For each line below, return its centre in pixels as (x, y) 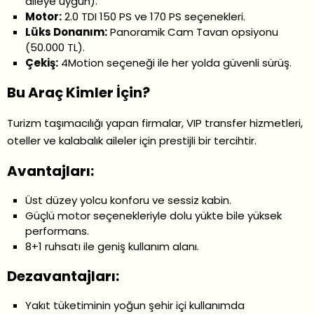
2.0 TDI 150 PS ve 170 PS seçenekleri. (154, 16)
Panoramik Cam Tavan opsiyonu (193, 32)
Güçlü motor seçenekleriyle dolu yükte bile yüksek (154, 215)
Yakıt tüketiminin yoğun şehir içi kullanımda (135, 305)
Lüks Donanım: (67, 32)
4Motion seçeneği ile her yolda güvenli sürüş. (175, 62)
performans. (57, 231)
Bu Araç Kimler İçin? (78, 92)
